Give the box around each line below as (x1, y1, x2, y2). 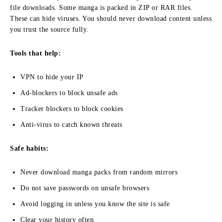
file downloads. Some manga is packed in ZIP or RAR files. (10, 3, 193, 11)
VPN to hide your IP (20, 73, 84, 81)
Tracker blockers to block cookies (20, 105, 123, 112)
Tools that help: (10, 49, 61, 57)
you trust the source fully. (10, 25, 89, 33)
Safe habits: (10, 144, 49, 152)
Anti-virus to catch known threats (20, 120, 122, 128)
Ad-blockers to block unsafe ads (20, 89, 118, 97)
